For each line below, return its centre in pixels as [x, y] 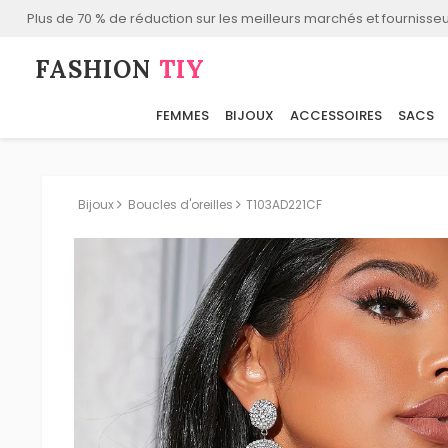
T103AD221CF [284, 204]
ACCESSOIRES [336, 116]
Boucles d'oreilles [180, 204]
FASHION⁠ [97, 70]
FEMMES [182, 116]
